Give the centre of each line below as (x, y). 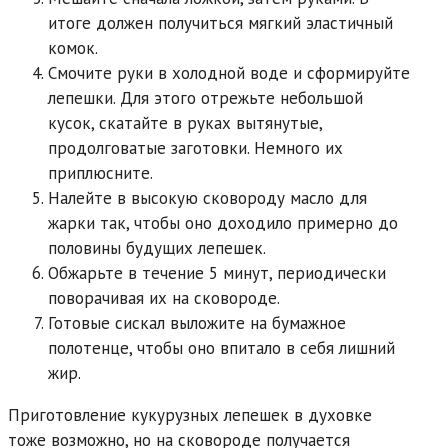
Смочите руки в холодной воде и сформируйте (229, 72)
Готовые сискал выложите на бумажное (197, 322)
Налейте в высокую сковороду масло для (207, 197)
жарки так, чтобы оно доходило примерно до (223, 222)
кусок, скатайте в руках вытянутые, (185, 122)
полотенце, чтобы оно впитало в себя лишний (221, 347)
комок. (73, 47)
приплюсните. (100, 172)
